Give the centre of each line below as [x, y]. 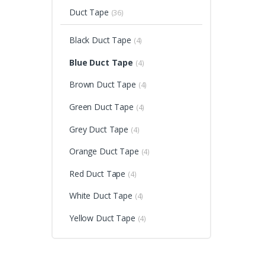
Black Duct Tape [100, 40]
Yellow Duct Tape [102, 218]
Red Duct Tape [97, 173]
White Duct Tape [101, 196]
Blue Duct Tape [101, 62]
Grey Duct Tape [99, 129]
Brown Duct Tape [102, 85]
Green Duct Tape [101, 106]
